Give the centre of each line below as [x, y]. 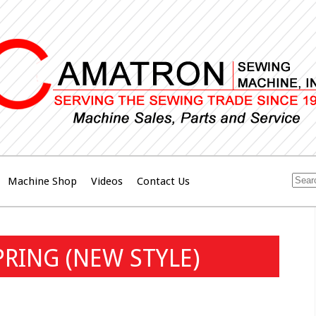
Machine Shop [42, 182]
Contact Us [163, 182]
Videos [107, 182]
